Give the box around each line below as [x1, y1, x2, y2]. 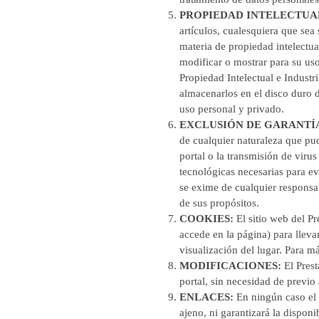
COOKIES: [179, 213, 234, 224]
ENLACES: [179, 291, 234, 303]
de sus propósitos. [179, 197, 259, 209]
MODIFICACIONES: [179, 260, 284, 271]
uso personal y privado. [179, 103, 284, 115]
